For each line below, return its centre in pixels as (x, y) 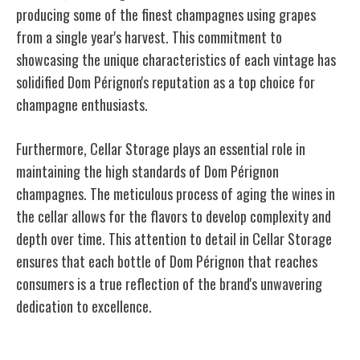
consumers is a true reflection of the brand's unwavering (169, 283)
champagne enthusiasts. (82, 104)
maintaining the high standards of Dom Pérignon (147, 171)
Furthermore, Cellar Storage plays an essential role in (161, 148)
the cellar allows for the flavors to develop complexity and (174, 216)
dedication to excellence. (84, 306)
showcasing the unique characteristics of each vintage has (176, 59)
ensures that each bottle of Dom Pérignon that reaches (167, 261)
